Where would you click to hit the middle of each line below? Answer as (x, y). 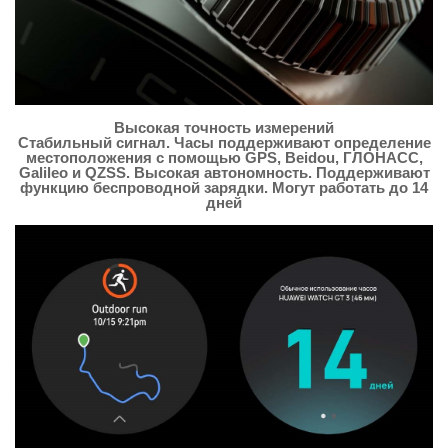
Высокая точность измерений (224, 128)
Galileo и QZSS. (76, 173)
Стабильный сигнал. (95, 143)
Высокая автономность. (224, 173)
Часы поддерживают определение (302, 143)
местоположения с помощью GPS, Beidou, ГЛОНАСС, (224, 158)
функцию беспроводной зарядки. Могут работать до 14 (224, 188)
